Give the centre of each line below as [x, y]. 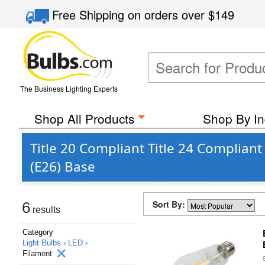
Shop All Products [84, 118]
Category [38, 232]
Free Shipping [90, 14]
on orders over [168, 14]
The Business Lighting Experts [69, 88]
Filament [38, 253]
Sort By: [170, 204]
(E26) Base [63, 167]
